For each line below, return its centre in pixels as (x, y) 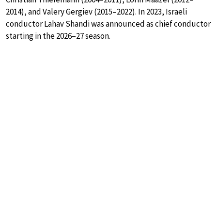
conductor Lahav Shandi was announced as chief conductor (108, 23)
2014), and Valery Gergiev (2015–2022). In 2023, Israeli (96, 11)
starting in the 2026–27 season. (58, 36)
